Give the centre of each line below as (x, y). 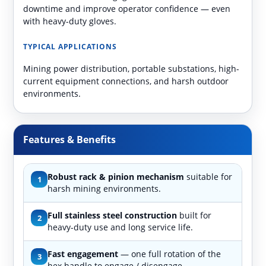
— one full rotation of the (170, 254)
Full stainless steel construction (113, 215)
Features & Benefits (70, 139)
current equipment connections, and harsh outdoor (126, 81)
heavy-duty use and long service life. (121, 227)
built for (194, 215)
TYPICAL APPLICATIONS (70, 46)
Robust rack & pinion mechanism (116, 176)
